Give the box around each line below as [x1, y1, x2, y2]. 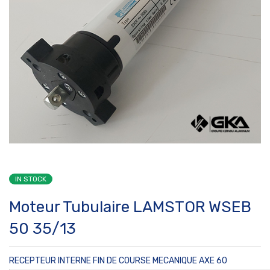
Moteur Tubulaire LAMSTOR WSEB [9, 198, 251, 216]
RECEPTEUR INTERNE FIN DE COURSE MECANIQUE [9, 256, 199, 266]
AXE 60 [199, 256, 227, 266]
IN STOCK [15, 175, 46, 183]
